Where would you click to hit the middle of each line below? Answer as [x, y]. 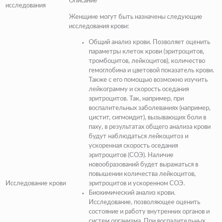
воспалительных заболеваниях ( [135, 109]
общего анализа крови [178, 127]
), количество [186, 61]
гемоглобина [107, 71]
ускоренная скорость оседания [133, 146]
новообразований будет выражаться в [143, 165]
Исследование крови [36, 184]
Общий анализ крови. [120, 43]
